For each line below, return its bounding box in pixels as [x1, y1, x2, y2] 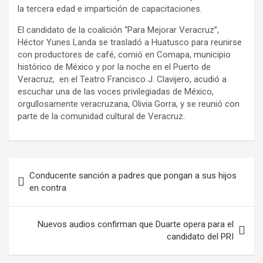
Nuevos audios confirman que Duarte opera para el [38, 219, 234, 230]
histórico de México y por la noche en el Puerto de [18, 62, 211, 72]
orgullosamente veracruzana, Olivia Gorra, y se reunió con [18, 99, 240, 109]
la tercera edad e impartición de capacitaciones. [18, 4, 202, 14]
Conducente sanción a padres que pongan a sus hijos [29, 170, 237, 181]
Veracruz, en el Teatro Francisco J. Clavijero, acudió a [18, 74, 227, 85]
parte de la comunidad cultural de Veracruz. [18, 111, 185, 122]
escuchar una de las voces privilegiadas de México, [18, 86, 214, 97]
